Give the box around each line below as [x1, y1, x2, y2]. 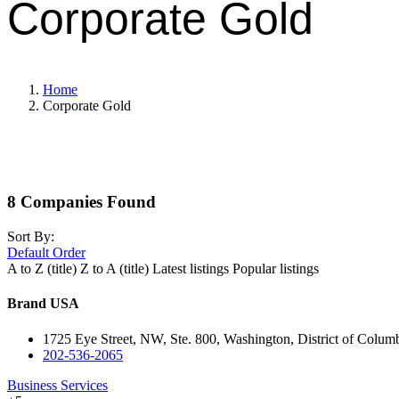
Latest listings [152, 261, 229, 277]
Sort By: [7, 229, 54, 245]
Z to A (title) [80, 261, 149, 277]
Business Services [7, 377, 108, 393]
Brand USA [7, 296, 79, 312]
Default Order [7, 245, 85, 261]
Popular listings [232, 261, 319, 277]
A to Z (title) [7, 261, 77, 277]
